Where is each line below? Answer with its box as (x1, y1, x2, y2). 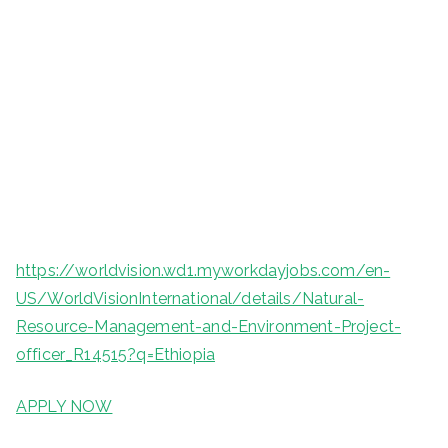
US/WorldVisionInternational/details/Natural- (16, 288, 365, 308)
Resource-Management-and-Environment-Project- (16, 316, 402, 336)
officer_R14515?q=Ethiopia (16, 344, 216, 364)
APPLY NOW (16, 396, 113, 416)
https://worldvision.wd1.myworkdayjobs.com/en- (16, 260, 391, 280)
